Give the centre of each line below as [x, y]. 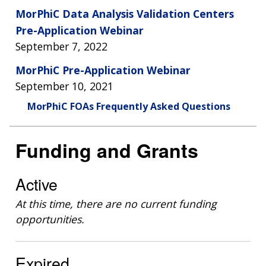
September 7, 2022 [61, 46]
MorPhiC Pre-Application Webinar [103, 70]
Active [37, 184]
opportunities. [51, 219]
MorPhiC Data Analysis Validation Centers [125, 13]
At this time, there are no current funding [116, 204]
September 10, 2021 [64, 86]
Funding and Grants [107, 150]
